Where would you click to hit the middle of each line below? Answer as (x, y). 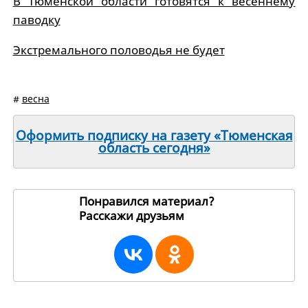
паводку (36, 20)
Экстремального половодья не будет (119, 50)
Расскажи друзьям (133, 216)
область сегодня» (154, 148)
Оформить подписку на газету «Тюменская (154, 135)
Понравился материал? (147, 201)
